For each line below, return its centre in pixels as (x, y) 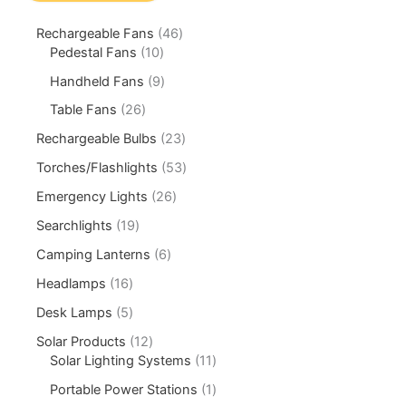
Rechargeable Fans (96, 33)
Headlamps (72, 284)
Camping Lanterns (94, 255)
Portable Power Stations (124, 389)
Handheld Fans (97, 81)
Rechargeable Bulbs (97, 139)
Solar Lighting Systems (121, 360)
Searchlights (75, 226)
